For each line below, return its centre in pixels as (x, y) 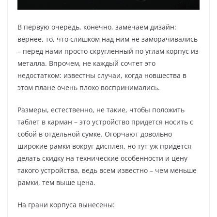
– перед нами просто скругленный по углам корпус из (108, 51)
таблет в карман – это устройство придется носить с (105, 122)
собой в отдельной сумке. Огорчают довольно (95, 134)
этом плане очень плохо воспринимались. (89, 87)
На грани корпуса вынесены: (66, 204)
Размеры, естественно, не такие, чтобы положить (101, 109)
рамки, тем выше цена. (56, 182)
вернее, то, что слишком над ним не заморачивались (108, 39)
